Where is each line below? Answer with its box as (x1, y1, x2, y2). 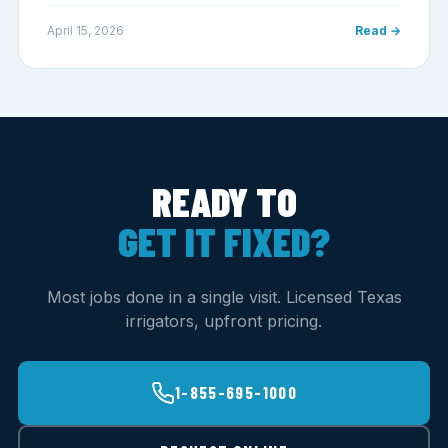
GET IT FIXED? (118, 216, 330, 265)
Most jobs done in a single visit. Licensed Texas (46, 286, 402, 307)
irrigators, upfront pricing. (126, 310, 322, 331)
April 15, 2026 (47, 22, 124, 38)
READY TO (151, 176, 297, 225)
